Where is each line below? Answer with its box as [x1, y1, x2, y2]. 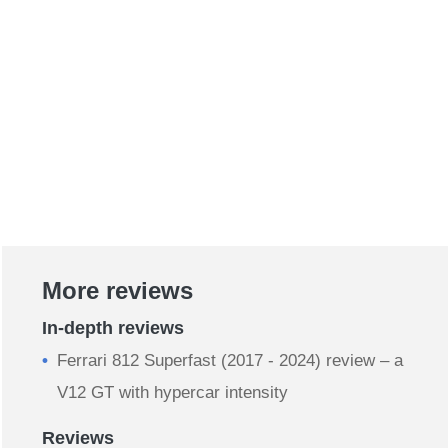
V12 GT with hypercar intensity [57, 383, 288, 403]
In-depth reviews [42, 318, 184, 339]
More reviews [42, 277, 193, 305]
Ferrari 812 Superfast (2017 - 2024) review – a [57, 351, 403, 371]
